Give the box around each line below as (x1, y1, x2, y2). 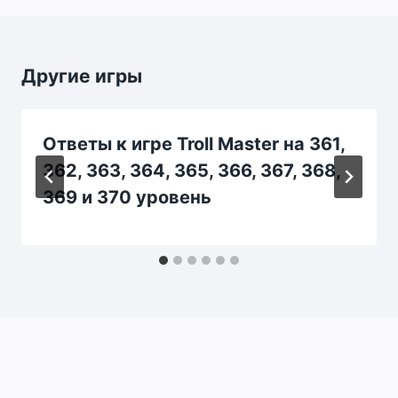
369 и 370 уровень (43, 186, 211, 208)
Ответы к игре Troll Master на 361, (43, 132, 345, 155)
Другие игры (21, 64, 142, 87)
